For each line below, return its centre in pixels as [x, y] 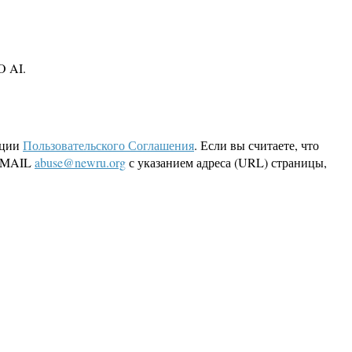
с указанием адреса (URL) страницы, [226, 163]
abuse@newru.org [80, 163]
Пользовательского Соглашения [108, 145]
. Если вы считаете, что [257, 145]
